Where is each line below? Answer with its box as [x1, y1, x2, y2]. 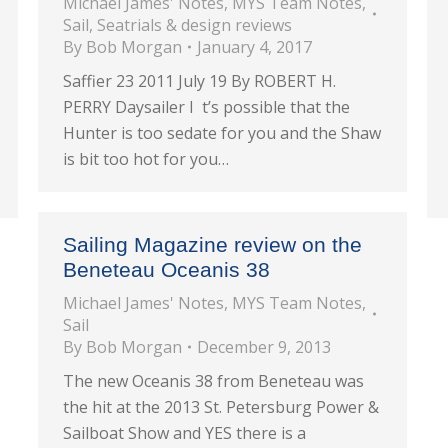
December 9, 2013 [197, 336, 331, 358]
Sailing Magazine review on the [63, 233, 362, 256]
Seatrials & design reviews [97, 14, 292, 36]
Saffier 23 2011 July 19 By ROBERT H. [63, 70, 336, 92]
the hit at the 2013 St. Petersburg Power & [63, 396, 379, 418]
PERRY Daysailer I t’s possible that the [63, 96, 350, 118]
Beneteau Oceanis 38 [63, 258, 270, 281]
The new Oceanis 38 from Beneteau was [63, 370, 364, 392]
